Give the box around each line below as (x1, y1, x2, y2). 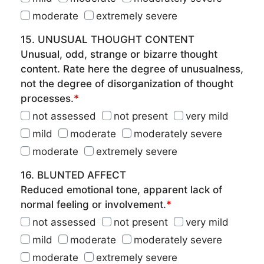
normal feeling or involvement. (21, 199, 166, 210)
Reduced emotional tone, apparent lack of (21, 184, 222, 196)
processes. (21, 93, 74, 104)
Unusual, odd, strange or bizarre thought (21, 48, 217, 60)
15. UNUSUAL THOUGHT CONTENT (21, 34, 194, 45)
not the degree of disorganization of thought (21, 78, 233, 90)
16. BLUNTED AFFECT (21, 169, 126, 181)
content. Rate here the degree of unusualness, (21, 63, 243, 75)
